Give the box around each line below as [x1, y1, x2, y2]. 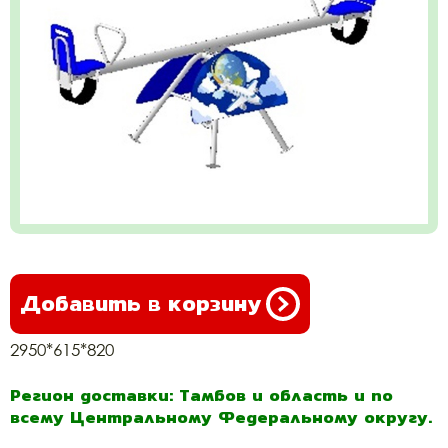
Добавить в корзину [20, 287, 261, 320]
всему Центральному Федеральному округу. [10, 404, 432, 430]
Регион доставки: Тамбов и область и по [10, 382, 393, 408]
